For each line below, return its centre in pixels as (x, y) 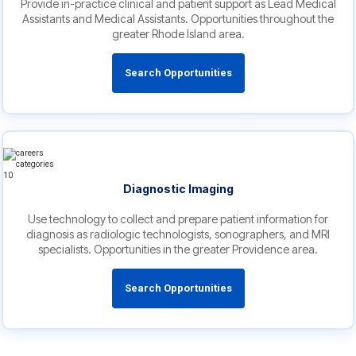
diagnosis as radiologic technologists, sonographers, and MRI (178, 234)
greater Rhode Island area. (178, 34)
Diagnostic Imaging (178, 189)
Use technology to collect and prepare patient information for (178, 219)
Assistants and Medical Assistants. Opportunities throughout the (178, 19)
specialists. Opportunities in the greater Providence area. (178, 250)
